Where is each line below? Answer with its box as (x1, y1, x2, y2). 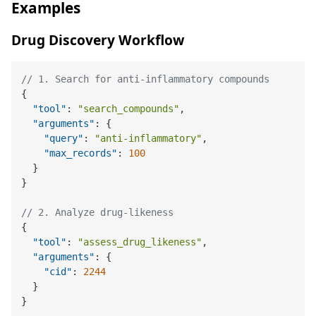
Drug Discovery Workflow (11, 30, 184, 50)
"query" (44, 132, 84, 144)
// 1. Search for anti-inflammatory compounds (21, 73, 270, 85)
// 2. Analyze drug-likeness (21, 206, 174, 218)
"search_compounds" (78, 102, 180, 114)
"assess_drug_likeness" (78, 236, 202, 248)
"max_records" (44, 147, 118, 159)
